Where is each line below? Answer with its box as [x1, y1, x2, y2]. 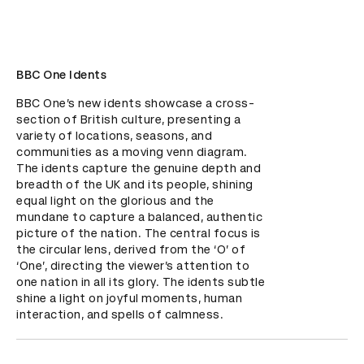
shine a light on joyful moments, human [16, 292, 242, 305]
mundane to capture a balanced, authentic [16, 210, 262, 223]
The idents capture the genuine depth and [16, 162, 261, 175]
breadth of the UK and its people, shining [16, 178, 253, 191]
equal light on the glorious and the [16, 194, 214, 207]
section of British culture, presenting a [16, 113, 240, 126]
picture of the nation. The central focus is [16, 227, 261, 240]
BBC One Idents [16, 68, 106, 81]
